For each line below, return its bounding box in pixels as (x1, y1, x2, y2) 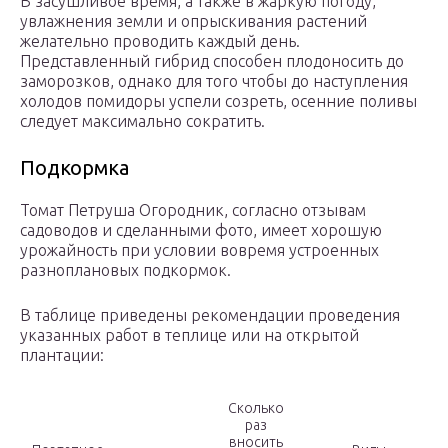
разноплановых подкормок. (20, 261, 231, 280)
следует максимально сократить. (20, 112, 265, 131)
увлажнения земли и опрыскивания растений (20, 12, 367, 31)
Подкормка (20, 156, 129, 180)
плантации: (20, 346, 104, 365)
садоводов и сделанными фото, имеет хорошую (20, 221, 382, 240)
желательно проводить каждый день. (20, 32, 300, 51)
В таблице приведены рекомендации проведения (20, 306, 400, 325)
